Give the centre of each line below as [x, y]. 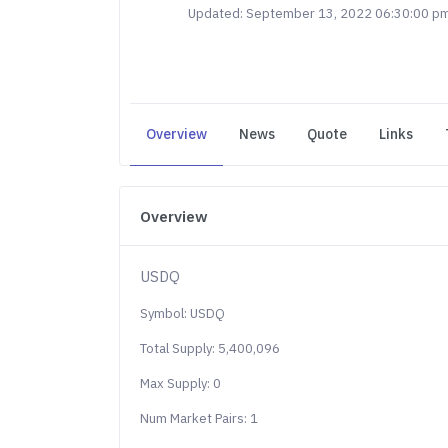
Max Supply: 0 [181, 383]
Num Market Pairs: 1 [199, 418]
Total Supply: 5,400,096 [210, 348]
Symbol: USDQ [183, 313]
